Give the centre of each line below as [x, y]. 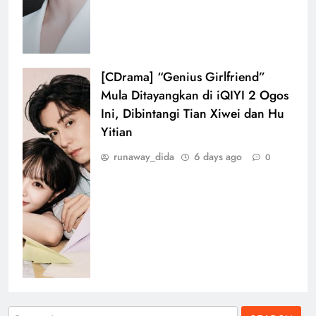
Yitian [117, 132]
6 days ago [218, 156]
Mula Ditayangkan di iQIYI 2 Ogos [195, 95]
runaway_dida [144, 156]
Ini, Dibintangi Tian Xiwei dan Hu [193, 113]
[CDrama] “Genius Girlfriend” [183, 77]
